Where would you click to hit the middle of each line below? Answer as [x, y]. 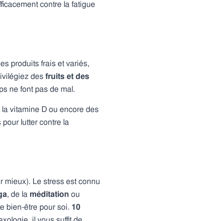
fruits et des [67, 76]
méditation [49, 194]
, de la [18, 194]
